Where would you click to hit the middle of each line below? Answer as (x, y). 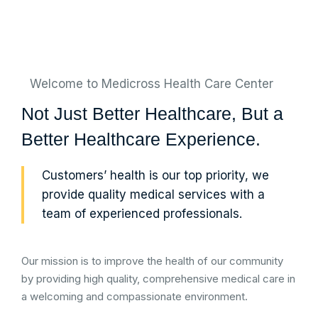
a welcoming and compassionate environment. (135, 296)
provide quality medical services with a (153, 194)
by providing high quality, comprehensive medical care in (158, 279)
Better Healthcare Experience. (141, 139)
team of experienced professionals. (142, 214)
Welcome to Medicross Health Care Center (152, 84)
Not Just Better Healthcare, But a (152, 114)
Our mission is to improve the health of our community (152, 261)
